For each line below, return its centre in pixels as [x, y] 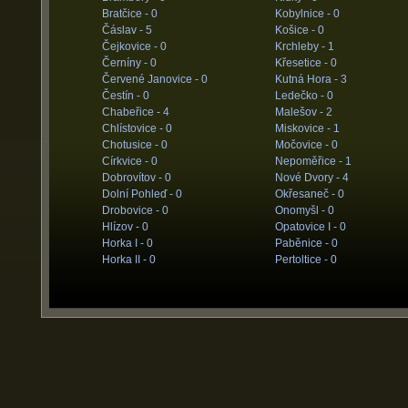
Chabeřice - [132, 112]
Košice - [296, 30]
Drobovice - [132, 210]
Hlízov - [122, 227]
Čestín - [122, 96]
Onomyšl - [301, 210]
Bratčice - [126, 14]
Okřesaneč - [306, 194]
